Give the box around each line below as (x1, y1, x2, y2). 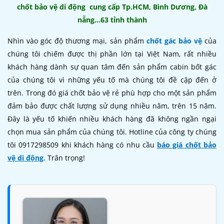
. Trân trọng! (43, 153, 87, 163)
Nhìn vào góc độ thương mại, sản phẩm (7, 36, 146, 46)
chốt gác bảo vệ (146, 36, 202, 46)
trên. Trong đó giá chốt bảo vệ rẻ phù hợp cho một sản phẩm (7, 88, 216, 98)
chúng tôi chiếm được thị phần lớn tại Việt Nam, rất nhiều (7, 49, 216, 59)
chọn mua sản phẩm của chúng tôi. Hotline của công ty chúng (7, 127, 216, 137)
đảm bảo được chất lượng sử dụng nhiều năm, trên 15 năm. (7, 101, 216, 111)
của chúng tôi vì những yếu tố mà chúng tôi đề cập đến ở (7, 75, 216, 85)
